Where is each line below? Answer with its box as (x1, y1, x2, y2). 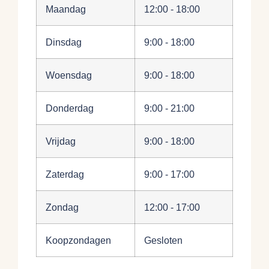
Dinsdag (46, 37, 82, 48)
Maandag (46, 4, 86, 15)
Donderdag (46, 103, 94, 114)
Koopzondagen (46, 235, 111, 246)
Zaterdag (46, 169, 84, 180)
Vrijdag (46, 136, 76, 147)
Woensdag (46, 70, 92, 81)
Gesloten (144, 235, 183, 246)
